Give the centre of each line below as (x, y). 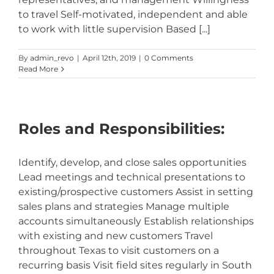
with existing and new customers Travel (116, 236)
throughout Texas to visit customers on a (119, 250)
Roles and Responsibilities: (121, 129)
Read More (38, 69)
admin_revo (52, 58)
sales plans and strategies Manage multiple (124, 206)
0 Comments (169, 58)
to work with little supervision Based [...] (114, 29)
